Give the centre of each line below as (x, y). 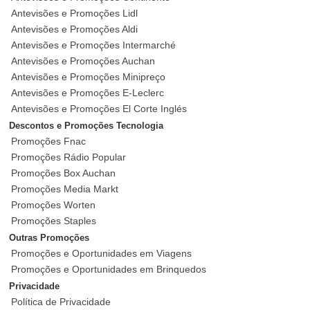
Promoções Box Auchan (64, 173)
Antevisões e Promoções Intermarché (94, 45)
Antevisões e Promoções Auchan (83, 61)
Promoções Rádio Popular (69, 157)
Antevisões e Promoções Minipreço (89, 77)
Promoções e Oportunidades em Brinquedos (109, 270)
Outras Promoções (49, 238)
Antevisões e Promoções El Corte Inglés (99, 109)
